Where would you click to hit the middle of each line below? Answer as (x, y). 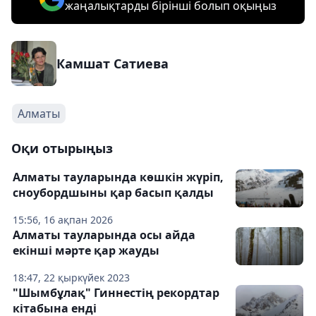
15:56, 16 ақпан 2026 (63, 220)
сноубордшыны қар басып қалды (113, 193)
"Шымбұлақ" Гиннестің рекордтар (116, 293)
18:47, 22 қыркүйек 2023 (71, 278)
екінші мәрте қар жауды (86, 250)
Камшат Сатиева (113, 63)
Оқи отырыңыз (62, 148)
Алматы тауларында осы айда (104, 235)
